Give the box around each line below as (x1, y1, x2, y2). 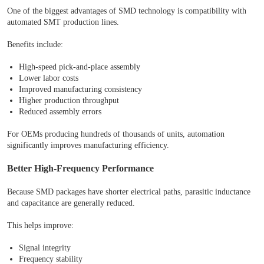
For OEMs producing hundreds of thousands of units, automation (7, 130, 225, 139)
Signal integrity (19, 243, 71, 253)
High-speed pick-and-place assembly (19, 62, 140, 72)
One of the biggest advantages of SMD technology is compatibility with (7, 6, 246, 16)
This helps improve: (7, 221, 74, 230)
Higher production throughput (19, 96, 119, 105)
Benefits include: (7, 40, 63, 49)
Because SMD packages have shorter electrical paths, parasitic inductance (7, 187, 250, 197)
